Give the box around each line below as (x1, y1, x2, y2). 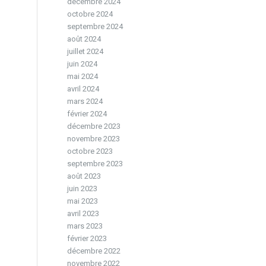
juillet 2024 (67, 47, 104, 56)
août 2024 (67, 34, 102, 43)
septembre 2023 (67, 159, 123, 168)
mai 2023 (67, 197, 99, 205)
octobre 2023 (67, 147, 113, 156)
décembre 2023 (67, 122, 121, 131)
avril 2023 (67, 209, 100, 218)
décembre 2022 (67, 246, 121, 255)
